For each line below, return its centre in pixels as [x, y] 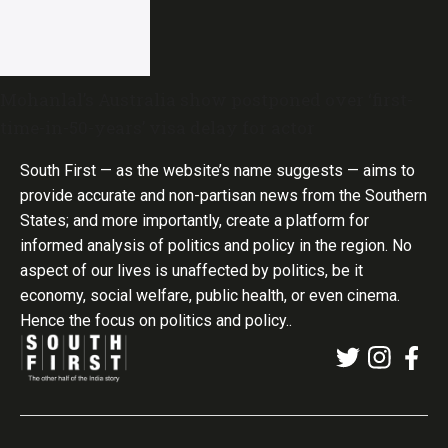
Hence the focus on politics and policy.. [156, 321]
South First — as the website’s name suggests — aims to [217, 171]
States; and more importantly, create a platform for [194, 221]
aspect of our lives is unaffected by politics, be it [191, 271]
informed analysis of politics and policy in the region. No [216, 246]
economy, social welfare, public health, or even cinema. [210, 296]
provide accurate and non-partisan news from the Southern [223, 196]
